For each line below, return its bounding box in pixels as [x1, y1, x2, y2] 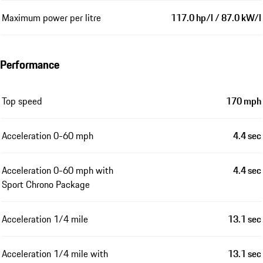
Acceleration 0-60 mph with [2, 163, 113, 177]
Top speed [2, 93, 42, 108]
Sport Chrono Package [2, 177, 90, 191]
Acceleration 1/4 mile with [2, 246, 108, 261]
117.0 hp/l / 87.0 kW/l [171, 10, 261, 25]
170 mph [226, 93, 261, 108]
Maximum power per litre [2, 10, 101, 25]
